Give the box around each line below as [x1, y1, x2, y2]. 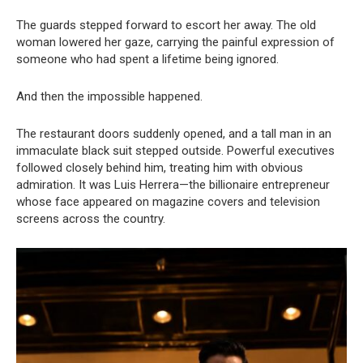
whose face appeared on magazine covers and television [16, 194, 320, 209]
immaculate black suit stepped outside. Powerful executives [16, 143, 335, 158]
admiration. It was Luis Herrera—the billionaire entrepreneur [16, 177, 330, 192]
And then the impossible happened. [16, 88, 203, 104]
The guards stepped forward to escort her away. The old [16, 17, 316, 32]
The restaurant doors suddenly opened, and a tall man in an [16, 126, 331, 141]
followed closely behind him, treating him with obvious [16, 160, 303, 175]
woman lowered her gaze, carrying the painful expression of [16, 34, 335, 49]
